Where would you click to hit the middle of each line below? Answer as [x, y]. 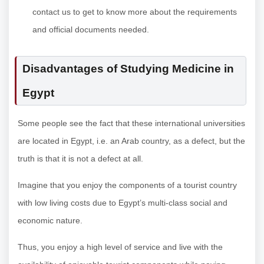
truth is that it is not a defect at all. [80, 159]
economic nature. [50, 221]
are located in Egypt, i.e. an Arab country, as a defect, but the [131, 141]
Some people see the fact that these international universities [131, 123]
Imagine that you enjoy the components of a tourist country [127, 185]
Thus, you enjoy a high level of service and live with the [120, 247]
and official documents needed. [92, 30]
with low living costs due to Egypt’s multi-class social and [123, 203]
